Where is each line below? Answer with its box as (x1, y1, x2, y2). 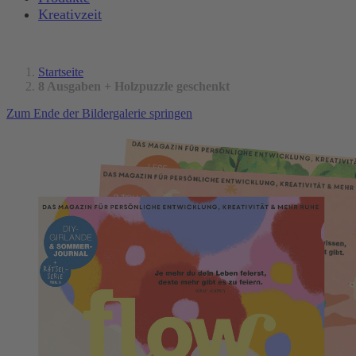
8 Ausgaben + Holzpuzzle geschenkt (38, 79, 230, 93)
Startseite (38, 64, 83, 79)
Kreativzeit (38, 6, 102, 23)
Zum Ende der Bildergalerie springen (6, 106, 192, 120)
